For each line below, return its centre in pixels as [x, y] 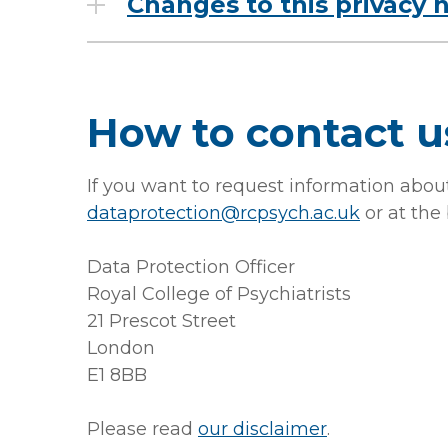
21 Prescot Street [161, 321]
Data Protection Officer [191, 267]
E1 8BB [117, 375]
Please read [142, 429]
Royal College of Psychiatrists [219, 294]
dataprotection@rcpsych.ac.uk [223, 213]
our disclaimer [262, 429]
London [121, 348]
